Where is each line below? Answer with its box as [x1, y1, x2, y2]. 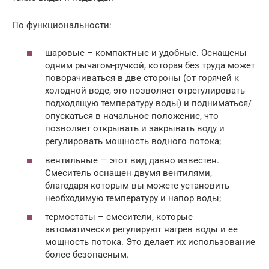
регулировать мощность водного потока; [45, 136, 221, 147]
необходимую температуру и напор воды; [45, 192, 221, 204]
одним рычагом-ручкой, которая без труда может [45, 60, 255, 71]
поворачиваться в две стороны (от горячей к [45, 73, 239, 84]
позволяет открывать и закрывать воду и [45, 123, 225, 134]
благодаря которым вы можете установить [45, 180, 229, 191]
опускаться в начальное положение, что [45, 110, 219, 122]
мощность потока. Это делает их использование [45, 237, 255, 248]
